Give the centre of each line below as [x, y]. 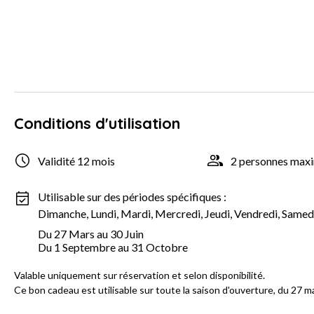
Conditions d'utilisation [97, 124]
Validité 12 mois [76, 161]
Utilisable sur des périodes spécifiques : [132, 197]
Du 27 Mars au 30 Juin [91, 234]
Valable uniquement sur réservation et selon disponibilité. [139, 275]
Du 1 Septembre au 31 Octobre [113, 247]
